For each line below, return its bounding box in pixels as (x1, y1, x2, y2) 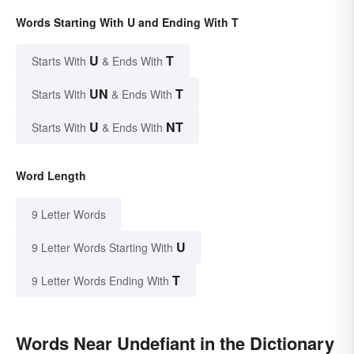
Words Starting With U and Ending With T (16, 14, 239, 31)
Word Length (16, 168, 86, 184)
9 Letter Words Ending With (32, 273, 169, 289)
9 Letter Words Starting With (32, 239, 173, 256)
